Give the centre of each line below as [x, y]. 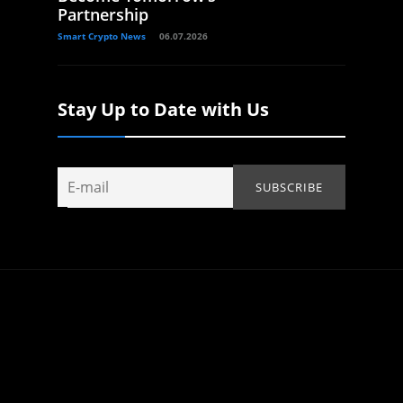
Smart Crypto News [102, 36]
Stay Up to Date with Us [163, 110]
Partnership [103, 15]
